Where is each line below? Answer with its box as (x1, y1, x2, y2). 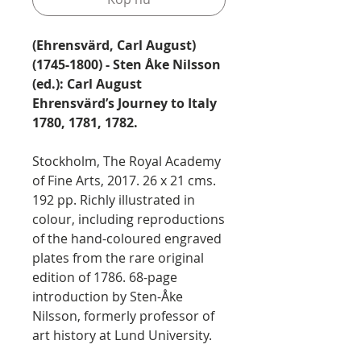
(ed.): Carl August (32, 75, 142, 93)
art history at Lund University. (32, 326, 212, 344)
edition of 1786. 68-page (32, 268, 177, 286)
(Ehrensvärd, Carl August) (32, 36, 196, 54)
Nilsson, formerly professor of (32, 307, 214, 325)
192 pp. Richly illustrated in (32, 191, 195, 209)
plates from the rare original (32, 249, 204, 267)
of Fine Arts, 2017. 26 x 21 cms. (32, 172, 216, 189)
